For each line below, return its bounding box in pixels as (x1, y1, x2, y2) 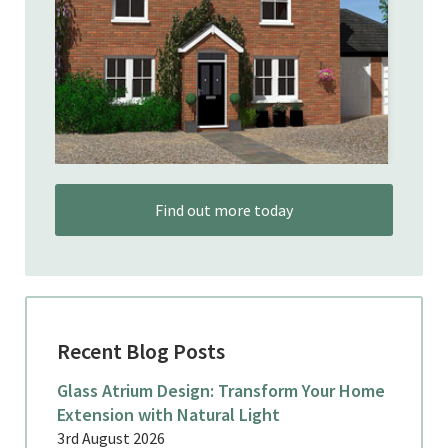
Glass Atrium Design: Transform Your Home (57, 378, 385, 402)
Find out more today (155, 199, 293, 220)
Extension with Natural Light (57, 402, 280, 426)
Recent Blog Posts (57, 336, 225, 365)
